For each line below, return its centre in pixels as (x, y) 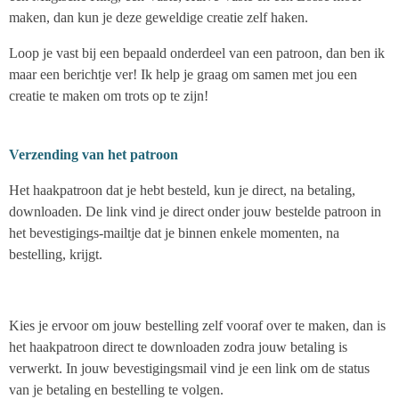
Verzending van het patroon (94, 155)
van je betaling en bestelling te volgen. (116, 390)
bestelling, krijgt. (56, 254)
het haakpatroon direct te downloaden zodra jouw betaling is (178, 347)
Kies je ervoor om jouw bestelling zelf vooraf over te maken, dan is (197, 326)
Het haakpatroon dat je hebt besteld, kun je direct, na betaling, (182, 190)
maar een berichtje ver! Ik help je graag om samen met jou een (183, 74)
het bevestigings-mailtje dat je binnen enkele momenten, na (174, 233)
